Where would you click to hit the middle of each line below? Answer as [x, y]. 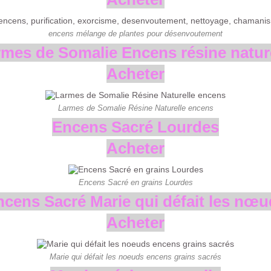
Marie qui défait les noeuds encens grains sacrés [135, 257]
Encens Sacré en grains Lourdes [135, 183]
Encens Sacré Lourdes [135, 127]
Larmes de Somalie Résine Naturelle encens [135, 109]
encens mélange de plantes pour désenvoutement [135, 34]
